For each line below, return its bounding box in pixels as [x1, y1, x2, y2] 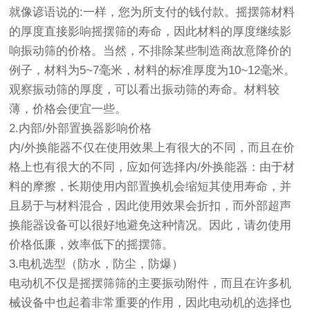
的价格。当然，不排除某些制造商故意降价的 [56, 44, 292, 58]
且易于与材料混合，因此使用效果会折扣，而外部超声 [9, 199, 292, 213]
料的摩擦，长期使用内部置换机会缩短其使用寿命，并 [9, 180, 292, 194]
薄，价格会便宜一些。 [9, 102, 127, 116]
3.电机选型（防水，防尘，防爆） [9, 257, 184, 271]
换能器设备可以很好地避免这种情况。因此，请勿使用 [9, 219, 292, 232]
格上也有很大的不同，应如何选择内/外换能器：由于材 [9, 161, 295, 174]
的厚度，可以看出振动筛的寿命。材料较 [68, 83, 280, 97]
